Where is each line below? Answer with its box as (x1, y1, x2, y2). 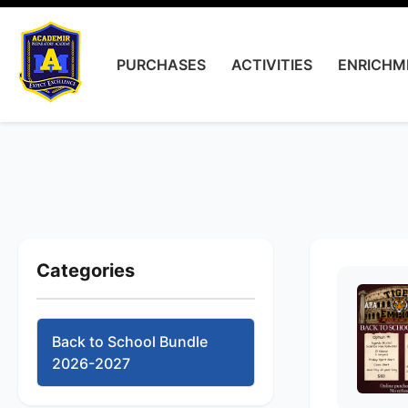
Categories (36, 260, 135, 281)
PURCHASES (117, 56, 206, 74)
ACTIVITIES (231, 56, 312, 74)
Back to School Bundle (52, 332, 208, 351)
